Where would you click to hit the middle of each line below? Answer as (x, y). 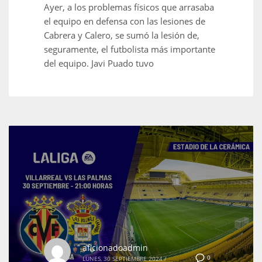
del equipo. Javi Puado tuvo (99, 63)
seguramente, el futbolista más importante (130, 49)
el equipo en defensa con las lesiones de (125, 21)
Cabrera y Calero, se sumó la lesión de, (122, 35)
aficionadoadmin (115, 248)
